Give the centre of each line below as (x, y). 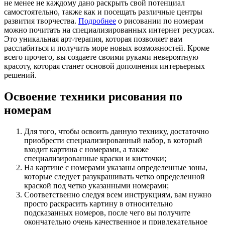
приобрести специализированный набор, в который (113, 140)
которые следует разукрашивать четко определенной (115, 176)
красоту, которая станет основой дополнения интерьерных (104, 66)
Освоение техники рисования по (93, 96)
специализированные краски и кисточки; (95, 158)
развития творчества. (41, 21)
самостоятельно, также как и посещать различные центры (103, 12)
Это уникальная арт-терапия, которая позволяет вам (93, 39)
